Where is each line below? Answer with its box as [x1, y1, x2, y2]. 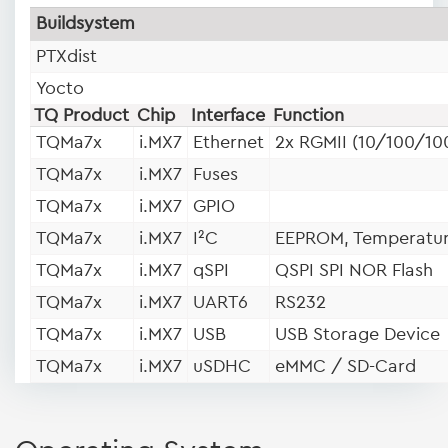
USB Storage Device [275, 324, 440, 343]
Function [273, 105, 344, 124]
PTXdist [36, 46, 97, 65]
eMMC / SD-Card [275, 356, 416, 375]
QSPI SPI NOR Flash [275, 260, 433, 279]
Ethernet [193, 132, 264, 151]
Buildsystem [36, 13, 135, 32]
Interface [191, 105, 265, 124]
